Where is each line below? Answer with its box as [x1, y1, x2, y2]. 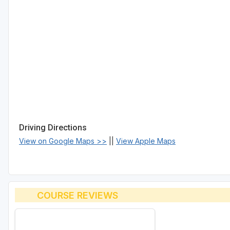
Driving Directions [19, 123, 87, 133]
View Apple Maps [116, 137, 176, 146]
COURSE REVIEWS [36, 189, 118, 201]
